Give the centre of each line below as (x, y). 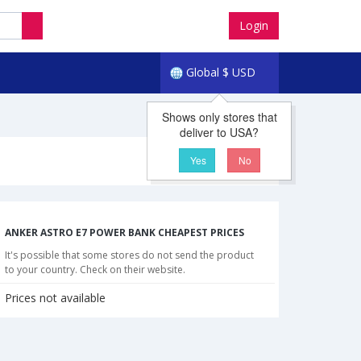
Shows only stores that (219, 117)
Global (202, 72)
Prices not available (55, 298)
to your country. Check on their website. (95, 270)
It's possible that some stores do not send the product (129, 255)
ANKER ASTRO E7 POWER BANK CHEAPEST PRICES (124, 233)
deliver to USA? (220, 132)
